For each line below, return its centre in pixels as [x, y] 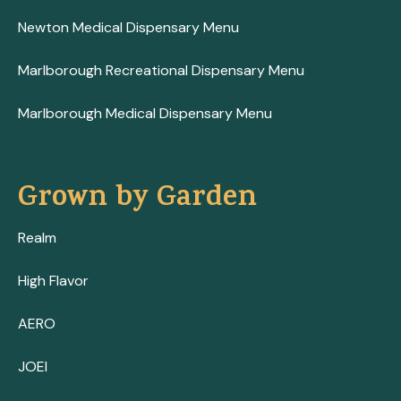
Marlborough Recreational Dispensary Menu [161, 70]
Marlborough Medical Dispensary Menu [145, 113]
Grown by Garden [137, 200]
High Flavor [53, 280]
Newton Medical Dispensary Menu [128, 27]
